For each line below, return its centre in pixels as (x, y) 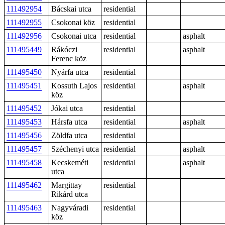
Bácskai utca (71, 9)
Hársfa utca (69, 122)
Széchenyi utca (75, 149)
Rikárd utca (70, 194)
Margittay (67, 185)
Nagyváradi (70, 208)
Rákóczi (64, 49)
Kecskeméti (70, 162)
